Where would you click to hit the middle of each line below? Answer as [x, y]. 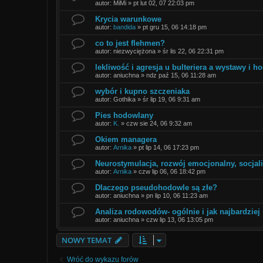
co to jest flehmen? [130, 43]
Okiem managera [126, 139]
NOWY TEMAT [87, 240]
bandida [124, 27]
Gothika [124, 99]
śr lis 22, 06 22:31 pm [193, 51]
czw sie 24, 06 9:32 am [159, 123]
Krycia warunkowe [128, 19]
